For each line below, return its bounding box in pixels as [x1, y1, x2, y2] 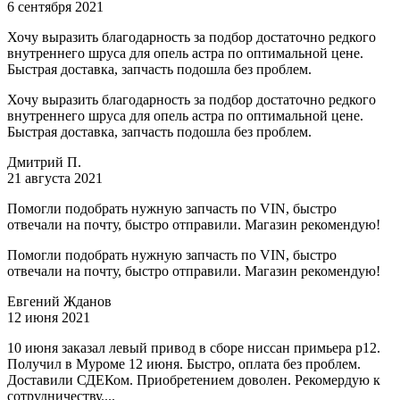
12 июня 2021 [7, 310, 90, 326]
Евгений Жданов [7, 294, 112, 310]
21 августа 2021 [7, 171, 103, 187]
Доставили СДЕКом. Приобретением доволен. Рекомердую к [7, 372, 380, 388]
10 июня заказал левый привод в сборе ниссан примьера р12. [7, 340, 380, 356]
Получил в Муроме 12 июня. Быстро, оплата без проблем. [7, 356, 361, 372]
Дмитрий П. [7, 154, 81, 171]
